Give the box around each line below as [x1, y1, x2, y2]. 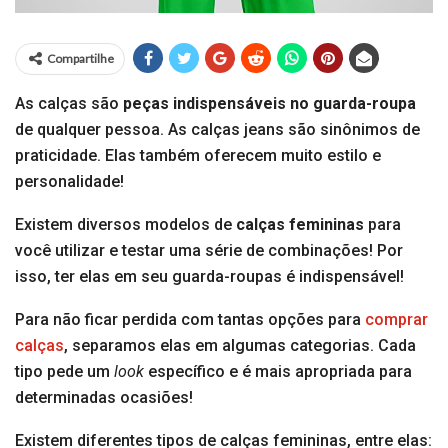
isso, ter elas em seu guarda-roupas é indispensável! [15, 267, 404, 287]
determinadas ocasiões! [15, 388, 193, 408]
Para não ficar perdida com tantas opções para [15, 310, 365, 330]
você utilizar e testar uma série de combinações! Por [15, 241, 403, 261]
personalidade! [15, 172, 124, 192]
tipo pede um [15, 362, 114, 382]
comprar [365, 310, 428, 330]
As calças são [15, 94, 123, 114]
